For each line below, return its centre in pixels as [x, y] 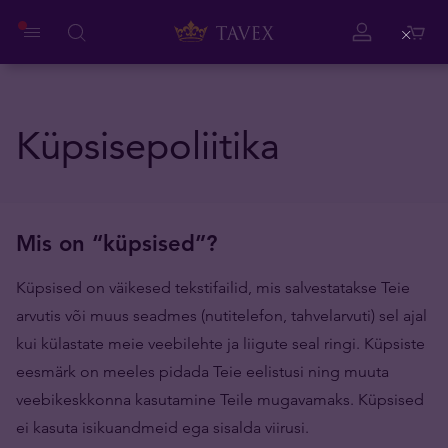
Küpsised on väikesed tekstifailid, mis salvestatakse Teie [213, 287]
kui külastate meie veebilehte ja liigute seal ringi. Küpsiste [220, 343]
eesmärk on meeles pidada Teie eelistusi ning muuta [202, 371]
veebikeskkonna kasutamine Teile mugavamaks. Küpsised [220, 399]
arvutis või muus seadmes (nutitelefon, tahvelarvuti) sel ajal [221, 315]
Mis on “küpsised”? [116, 243]
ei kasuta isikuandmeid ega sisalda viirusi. [162, 427]
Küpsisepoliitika [148, 145]
